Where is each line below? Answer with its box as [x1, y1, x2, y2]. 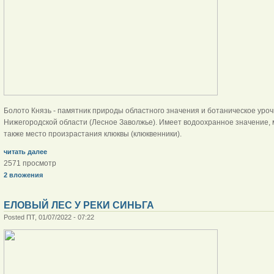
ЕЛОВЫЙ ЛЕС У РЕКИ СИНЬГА [3, 199, 154, 210]
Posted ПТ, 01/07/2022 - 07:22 [3, 213, 94, 221]
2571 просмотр [3, 158, 56, 168]
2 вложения [3, 171, 43, 179]
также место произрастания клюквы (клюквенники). [3, 129, 183, 138]
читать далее [3, 147, 47, 155]
